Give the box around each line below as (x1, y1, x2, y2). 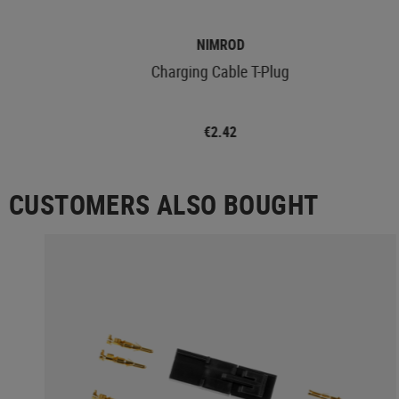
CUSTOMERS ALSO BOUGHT (9, 185, 319, 223)
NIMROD (196, 34, 245, 54)
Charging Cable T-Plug (151, 60, 289, 82)
